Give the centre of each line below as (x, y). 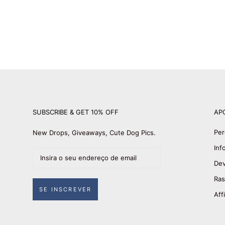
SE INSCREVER (66, 189)
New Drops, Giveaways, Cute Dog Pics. (94, 132)
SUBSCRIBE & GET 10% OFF (76, 112)
